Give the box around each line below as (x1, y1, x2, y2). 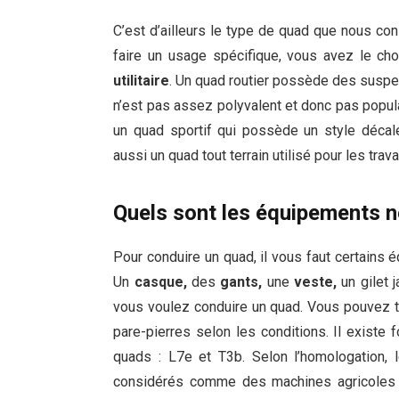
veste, (294, 273, 338, 291)
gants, (220, 273, 263, 291)
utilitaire (113, 71, 170, 89)
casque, (134, 273, 187, 291)
